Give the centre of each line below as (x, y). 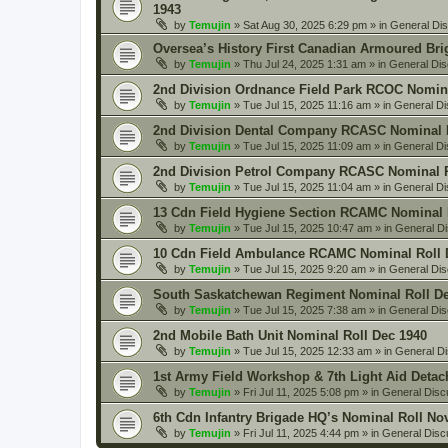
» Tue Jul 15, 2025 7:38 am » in (310, 310)
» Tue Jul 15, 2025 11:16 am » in (312, 105)
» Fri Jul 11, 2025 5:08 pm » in (306, 392)
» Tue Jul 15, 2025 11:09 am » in (312, 146)
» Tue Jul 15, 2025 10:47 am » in (313, 228)
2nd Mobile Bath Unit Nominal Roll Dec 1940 (290, 335)
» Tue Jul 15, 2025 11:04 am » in (312, 187)
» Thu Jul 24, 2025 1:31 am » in (310, 64)
